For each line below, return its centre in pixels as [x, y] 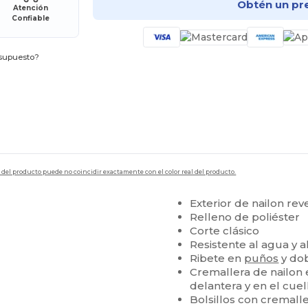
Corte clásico [225, 231]
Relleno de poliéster [245, 217]
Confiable [31, 19]
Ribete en [217, 258]
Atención [31, 8]
